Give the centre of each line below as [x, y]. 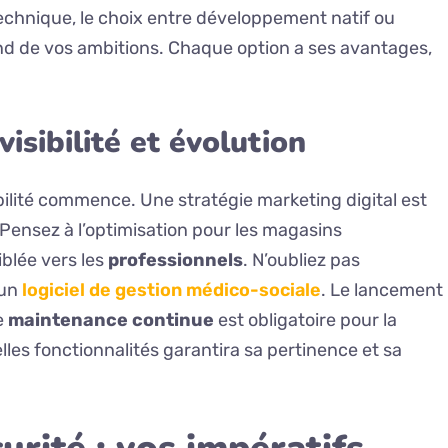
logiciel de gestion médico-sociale [171, 290]
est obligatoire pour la [305, 320]
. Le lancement [382, 290]
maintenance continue [111, 320]
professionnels [175, 260]
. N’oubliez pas [301, 260]
